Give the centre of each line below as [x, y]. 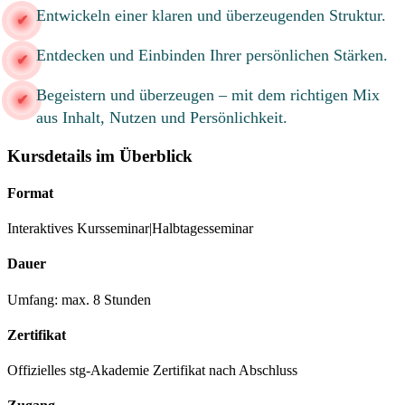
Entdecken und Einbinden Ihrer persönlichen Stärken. [212, 55]
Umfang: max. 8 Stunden [79, 299]
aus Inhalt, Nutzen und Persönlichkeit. [162, 117]
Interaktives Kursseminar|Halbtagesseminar [130, 229]
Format [30, 193]
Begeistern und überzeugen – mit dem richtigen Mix [208, 94]
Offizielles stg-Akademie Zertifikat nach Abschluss [152, 371]
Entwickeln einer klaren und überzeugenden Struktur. [211, 15]
